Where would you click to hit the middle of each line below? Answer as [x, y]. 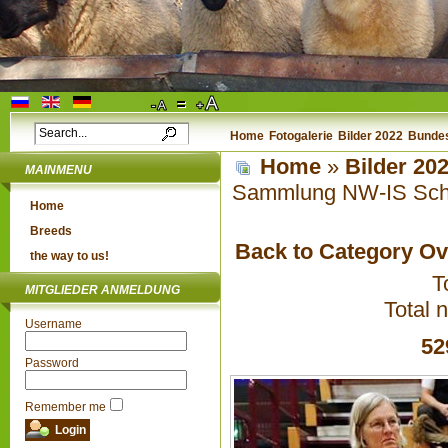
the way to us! [69, 256]
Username [53, 324]
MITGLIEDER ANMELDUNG [102, 290]
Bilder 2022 [370, 136]
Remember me [65, 407]
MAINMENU [58, 170]
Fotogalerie [301, 136]
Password [52, 363]
